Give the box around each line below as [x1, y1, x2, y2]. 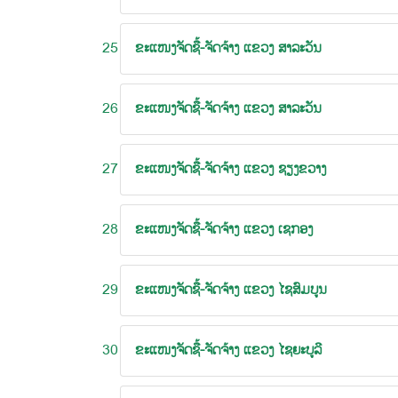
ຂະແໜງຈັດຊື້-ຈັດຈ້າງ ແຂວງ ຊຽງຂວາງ [135, 159, 326, 179]
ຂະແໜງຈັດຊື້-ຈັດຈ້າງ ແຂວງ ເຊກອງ [135, 219, 313, 240]
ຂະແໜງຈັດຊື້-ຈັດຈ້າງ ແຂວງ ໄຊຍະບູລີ [135, 340, 322, 361]
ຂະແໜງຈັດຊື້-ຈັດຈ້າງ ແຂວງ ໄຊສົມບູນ [135, 280, 327, 300]
